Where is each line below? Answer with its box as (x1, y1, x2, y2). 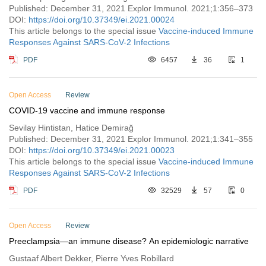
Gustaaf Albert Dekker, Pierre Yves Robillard (9, 254, 174, 263)
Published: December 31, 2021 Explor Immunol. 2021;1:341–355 (9, 134, 253, 144)
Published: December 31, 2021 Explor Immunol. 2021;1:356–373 (9, 4, 253, 13)
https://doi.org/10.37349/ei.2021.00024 (28, 15, 175, 24)
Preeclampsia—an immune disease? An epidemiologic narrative (9, 236, 249, 246)
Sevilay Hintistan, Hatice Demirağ (9, 123, 134, 132)
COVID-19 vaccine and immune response (9, 106, 165, 115)
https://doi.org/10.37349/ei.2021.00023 (28, 145, 175, 155)
